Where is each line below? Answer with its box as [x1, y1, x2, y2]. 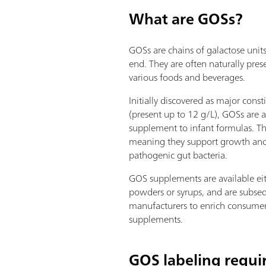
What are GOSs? [129, 5, 243, 32]
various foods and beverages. [129, 68, 246, 85]
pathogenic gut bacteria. [129, 146, 228, 163]
